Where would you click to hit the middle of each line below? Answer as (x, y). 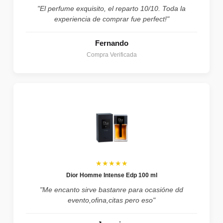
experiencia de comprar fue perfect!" (111, 19)
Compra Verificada (111, 55)
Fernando (111, 43)
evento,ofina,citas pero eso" (111, 200)
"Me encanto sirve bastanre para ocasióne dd (111, 189)
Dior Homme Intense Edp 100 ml (111, 175)
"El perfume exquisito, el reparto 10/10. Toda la (111, 8)
